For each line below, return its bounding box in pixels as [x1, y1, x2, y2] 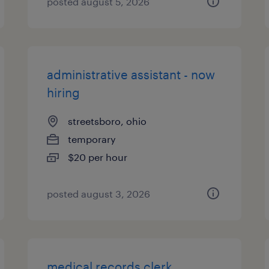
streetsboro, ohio [68, 115, 147, 127]
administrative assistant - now [47, 67, 216, 82]
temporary [68, 133, 116, 145]
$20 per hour [68, 151, 128, 163]
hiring [47, 85, 80, 100]
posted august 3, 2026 [47, 188, 151, 199]
